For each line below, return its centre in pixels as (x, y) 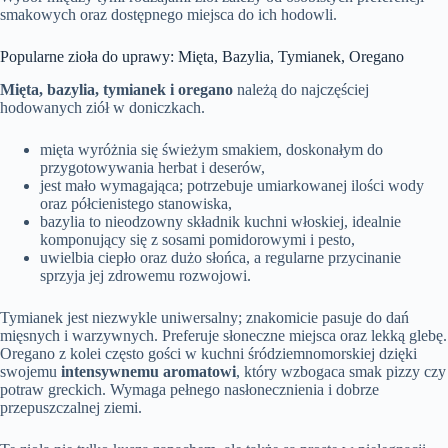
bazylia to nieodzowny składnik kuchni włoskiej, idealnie (220, 222)
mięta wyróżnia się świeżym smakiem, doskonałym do (211, 150)
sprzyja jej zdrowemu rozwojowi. (145, 276)
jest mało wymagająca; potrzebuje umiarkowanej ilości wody (232, 186)
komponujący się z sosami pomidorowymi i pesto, (197, 240)
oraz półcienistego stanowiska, (136, 204)
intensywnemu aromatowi (148, 372)
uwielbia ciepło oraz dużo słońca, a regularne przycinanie (220, 258)
